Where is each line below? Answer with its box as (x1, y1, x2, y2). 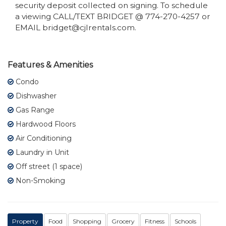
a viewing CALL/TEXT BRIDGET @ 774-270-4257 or (15, 11, 210, 21)
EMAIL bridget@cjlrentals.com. (15, 22, 136, 32)
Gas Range (14, 105, 54, 115)
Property (12, 217, 38, 225)
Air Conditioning (14, 133, 72, 143)
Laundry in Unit (14, 147, 69, 157)
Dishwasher (14, 91, 56, 100)
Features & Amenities (8, 60, 93, 70)
